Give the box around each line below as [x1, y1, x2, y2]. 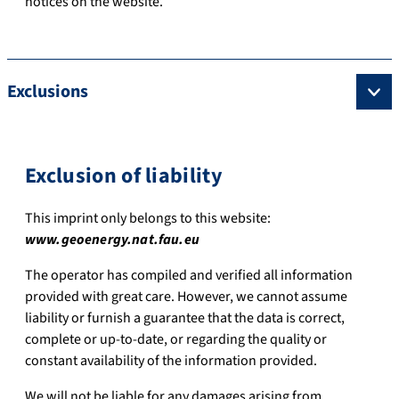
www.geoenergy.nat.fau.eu [25, 229, 199, 249]
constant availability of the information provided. [25, 350, 317, 370]
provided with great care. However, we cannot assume [25, 286, 347, 306]
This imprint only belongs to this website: [25, 208, 271, 228]
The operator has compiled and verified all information [25, 265, 353, 285]
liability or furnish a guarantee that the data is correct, [25, 307, 345, 328]
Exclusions [7, 78, 88, 104]
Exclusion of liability [25, 159, 224, 191]
